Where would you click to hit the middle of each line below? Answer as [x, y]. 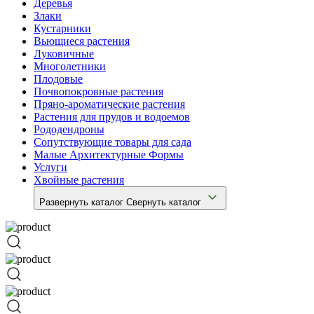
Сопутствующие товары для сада [112, 142]
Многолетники [70, 66]
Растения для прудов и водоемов [112, 116]
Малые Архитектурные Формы [109, 154]
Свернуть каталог [164, 202]
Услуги [50, 167]
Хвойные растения [79, 179]
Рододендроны [69, 129]
